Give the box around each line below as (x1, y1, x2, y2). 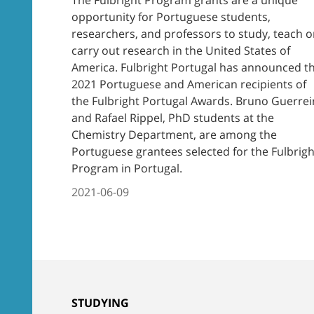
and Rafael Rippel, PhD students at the (71, 109, 274, 125)
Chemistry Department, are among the (71, 126, 277, 142)
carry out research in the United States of (71, 42, 290, 58)
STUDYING (71, 294, 129, 310)
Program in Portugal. (71, 160, 182, 176)
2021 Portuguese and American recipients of (71, 76, 306, 92)
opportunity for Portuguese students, (71, 8, 271, 25)
